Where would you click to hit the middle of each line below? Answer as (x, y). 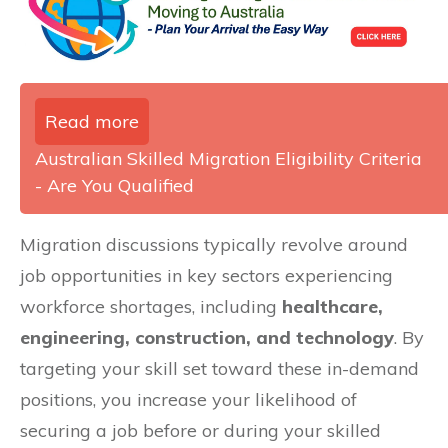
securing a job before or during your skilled (200, 430)
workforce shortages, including (151, 306)
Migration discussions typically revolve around (214, 244)
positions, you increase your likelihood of (188, 399)
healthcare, (332, 306)
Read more (92, 121)
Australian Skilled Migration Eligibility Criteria (228, 158)
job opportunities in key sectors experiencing (206, 275)
